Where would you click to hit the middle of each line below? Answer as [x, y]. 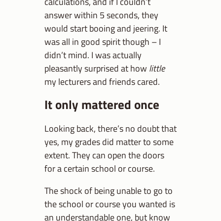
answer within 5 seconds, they [101, 15]
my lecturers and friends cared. [102, 81]
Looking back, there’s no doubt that [110, 128]
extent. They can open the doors [104, 155]
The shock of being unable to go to [109, 191]
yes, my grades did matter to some [109, 141]
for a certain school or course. [100, 168]
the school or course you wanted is [110, 204]
